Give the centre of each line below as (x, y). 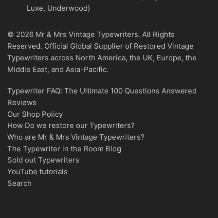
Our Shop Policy (35, 114)
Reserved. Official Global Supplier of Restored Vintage (100, 46)
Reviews (22, 103)
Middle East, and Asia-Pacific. (58, 70)
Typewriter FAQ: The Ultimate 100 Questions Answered (102, 91)
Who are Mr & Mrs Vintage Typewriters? (76, 137)
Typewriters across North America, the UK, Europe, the (102, 58)
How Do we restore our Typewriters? (71, 126)
